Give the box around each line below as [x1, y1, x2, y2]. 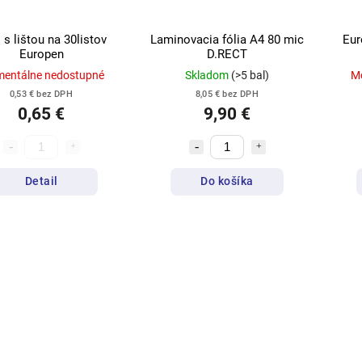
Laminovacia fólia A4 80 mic [150, 32, 304, 47]
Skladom [185, 68, 231, 82]
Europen [19, 46, 64, 61]
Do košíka [200, 175, 254, 188]
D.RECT [207, 46, 247, 61]
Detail [24, 175, 58, 188]
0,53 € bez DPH [10, 88, 73, 99]
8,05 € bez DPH [196, 88, 259, 99]
